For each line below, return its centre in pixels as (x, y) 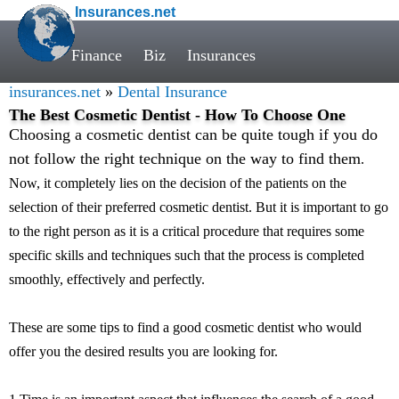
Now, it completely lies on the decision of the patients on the (178, 183)
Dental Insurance (172, 92)
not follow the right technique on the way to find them (185, 159)
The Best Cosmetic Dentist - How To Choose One (177, 115)
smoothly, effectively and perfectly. (107, 279)
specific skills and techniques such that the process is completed (187, 255)
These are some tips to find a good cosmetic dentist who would (185, 327)
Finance (97, 55)
